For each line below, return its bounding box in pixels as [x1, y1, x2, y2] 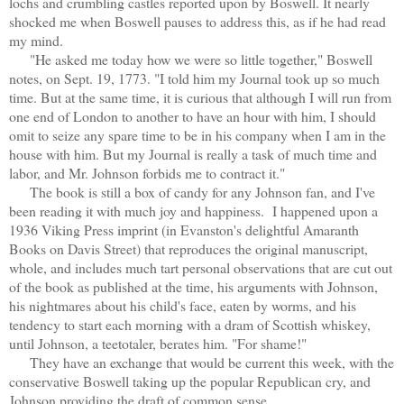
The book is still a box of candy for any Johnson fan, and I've [9, 181, 375, 201]
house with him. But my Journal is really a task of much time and [9, 143, 377, 163]
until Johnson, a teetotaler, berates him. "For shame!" [9, 333, 311, 353]
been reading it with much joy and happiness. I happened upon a [9, 200, 378, 220]
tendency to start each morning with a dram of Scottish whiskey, [9, 314, 371, 334]
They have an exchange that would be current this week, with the [9, 352, 394, 372]
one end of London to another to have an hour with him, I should [9, 106, 376, 125]
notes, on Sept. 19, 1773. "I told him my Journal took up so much [9, 68, 380, 87]
